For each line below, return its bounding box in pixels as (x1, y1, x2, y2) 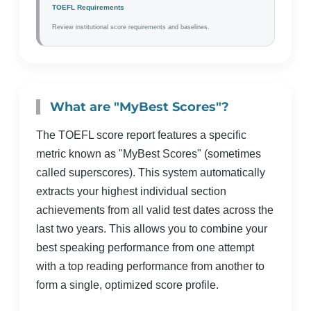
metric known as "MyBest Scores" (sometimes (36, 148, 261, 160)
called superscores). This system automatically (36, 167, 265, 178)
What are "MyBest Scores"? (50, 99, 229, 115)
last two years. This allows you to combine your (36, 223, 267, 235)
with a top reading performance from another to (36, 260, 264, 272)
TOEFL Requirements (52, 3, 124, 11)
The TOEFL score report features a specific (36, 129, 246, 141)
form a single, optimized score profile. (36, 279, 219, 291)
